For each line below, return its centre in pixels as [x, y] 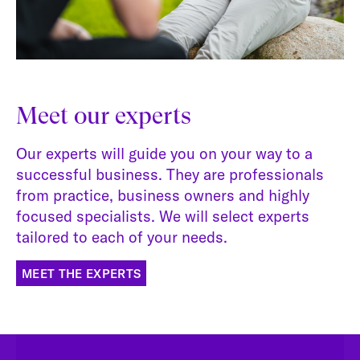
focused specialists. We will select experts [163, 217]
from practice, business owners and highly [163, 196]
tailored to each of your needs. [122, 237]
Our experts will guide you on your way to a [164, 154]
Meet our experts [104, 116]
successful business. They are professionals [170, 175]
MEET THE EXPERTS [82, 273]
